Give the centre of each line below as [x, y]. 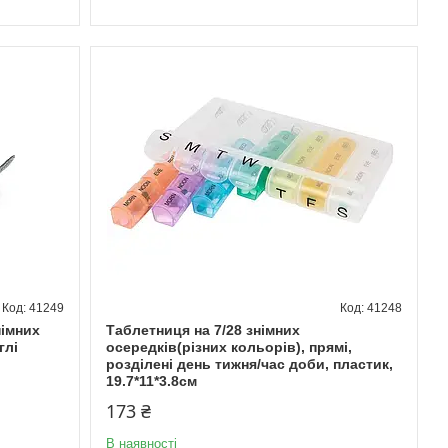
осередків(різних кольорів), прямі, [228, 346]
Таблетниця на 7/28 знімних [202, 329]
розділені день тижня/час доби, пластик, [249, 363]
